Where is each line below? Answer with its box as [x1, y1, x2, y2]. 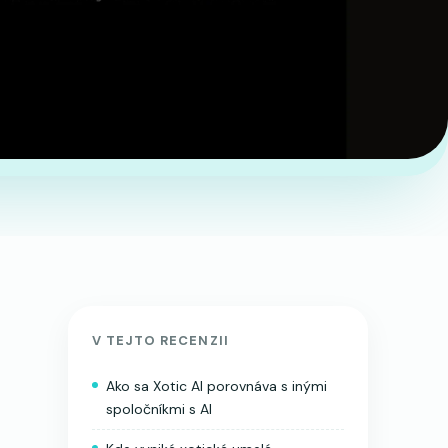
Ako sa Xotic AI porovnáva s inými [106, 376, 327, 395]
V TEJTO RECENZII [92, 331, 229, 349]
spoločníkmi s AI [106, 399, 212, 418]
